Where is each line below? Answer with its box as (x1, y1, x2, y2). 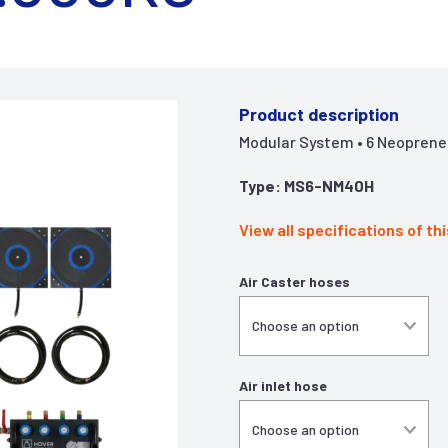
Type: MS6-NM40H (239, 176, 374, 195)
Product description (239, 103, 399, 125)
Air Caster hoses (239, 273, 350, 290)
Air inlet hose (239, 377, 327, 394)
